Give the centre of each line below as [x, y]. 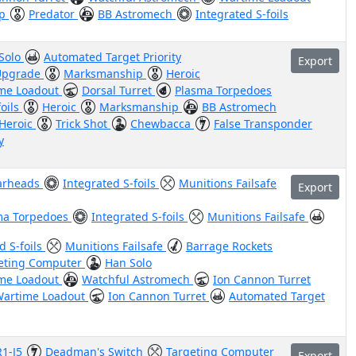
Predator [53, 14]
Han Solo [128, 263]
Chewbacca [162, 124]
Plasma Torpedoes [223, 90]
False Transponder [263, 124]
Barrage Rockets [229, 246]
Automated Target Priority [112, 57]
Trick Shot [83, 124]
